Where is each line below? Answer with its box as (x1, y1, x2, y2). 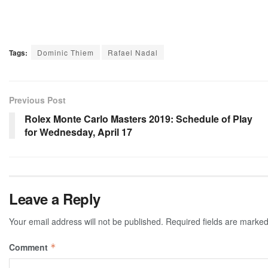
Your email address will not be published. (9, 215, 163, 228)
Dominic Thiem (37, 47, 94, 58)
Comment (9, 241, 50, 254)
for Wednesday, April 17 (25, 125, 132, 139)
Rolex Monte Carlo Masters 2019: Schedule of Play (25, 112, 252, 126)
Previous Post (9, 94, 66, 106)
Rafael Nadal (108, 47, 158, 58)
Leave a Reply (9, 188, 100, 209)
